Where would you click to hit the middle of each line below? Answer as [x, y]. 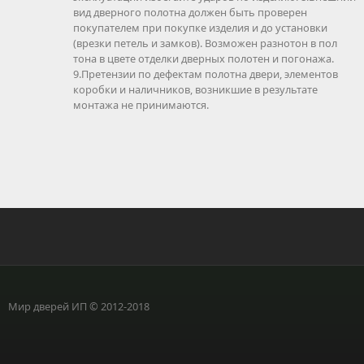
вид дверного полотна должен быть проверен [190, 12]
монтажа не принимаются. [141, 104]
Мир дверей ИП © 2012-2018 [79, 306]
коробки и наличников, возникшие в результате [195, 89]
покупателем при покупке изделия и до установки [200, 27]
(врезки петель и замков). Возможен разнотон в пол [205, 43]
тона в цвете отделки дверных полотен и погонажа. [204, 58]
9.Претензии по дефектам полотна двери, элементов [206, 74]
